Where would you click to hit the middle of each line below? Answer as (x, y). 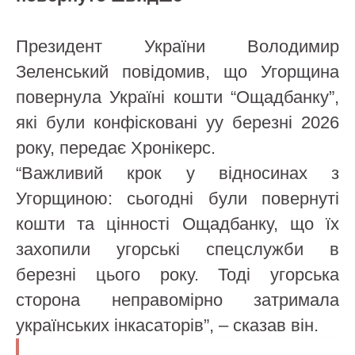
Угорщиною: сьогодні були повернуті (177, 198)
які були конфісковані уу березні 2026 (177, 122)
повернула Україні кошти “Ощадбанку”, (177, 97)
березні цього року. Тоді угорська (177, 275)
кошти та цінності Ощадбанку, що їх (177, 224)
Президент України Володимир (177, 46)
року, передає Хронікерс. (116, 148)
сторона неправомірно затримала (177, 300)
